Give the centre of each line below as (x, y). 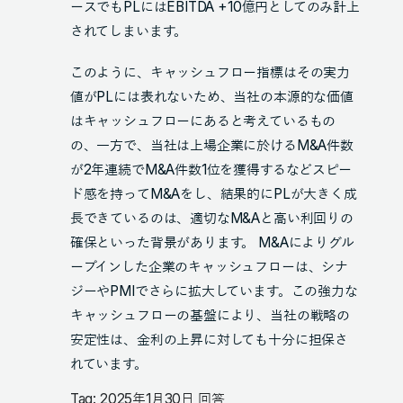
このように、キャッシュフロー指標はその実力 (210, 72)
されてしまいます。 (129, 31)
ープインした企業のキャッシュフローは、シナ (209, 266)
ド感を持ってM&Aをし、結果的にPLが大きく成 (213, 193)
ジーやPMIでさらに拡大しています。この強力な (214, 291)
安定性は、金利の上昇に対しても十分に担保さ (209, 339)
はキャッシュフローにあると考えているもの (203, 121)
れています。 (108, 363)
